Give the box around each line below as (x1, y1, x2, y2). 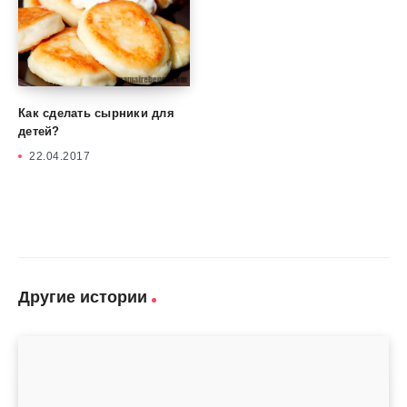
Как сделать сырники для (18, 105, 174, 120)
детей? (18, 124, 60, 138)
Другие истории (18, 287, 147, 306)
